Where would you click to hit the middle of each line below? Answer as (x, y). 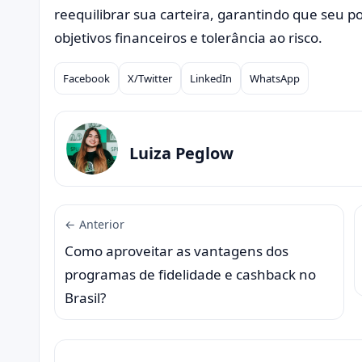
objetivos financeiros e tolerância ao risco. (188, 37)
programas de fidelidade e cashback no (190, 274)
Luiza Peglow (181, 154)
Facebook (86, 78)
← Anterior (95, 224)
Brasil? (85, 297)
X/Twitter (150, 78)
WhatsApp (275, 78)
